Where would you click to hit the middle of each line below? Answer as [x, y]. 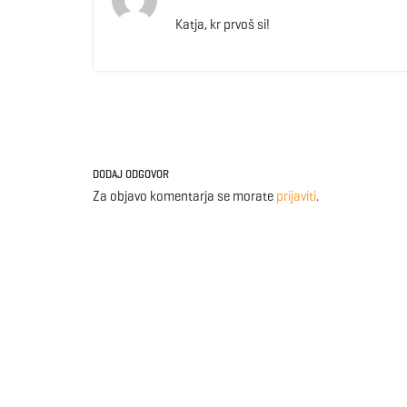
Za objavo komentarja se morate [184, 196]
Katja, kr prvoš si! [222, 24]
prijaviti [296, 196]
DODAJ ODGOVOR [131, 174]
